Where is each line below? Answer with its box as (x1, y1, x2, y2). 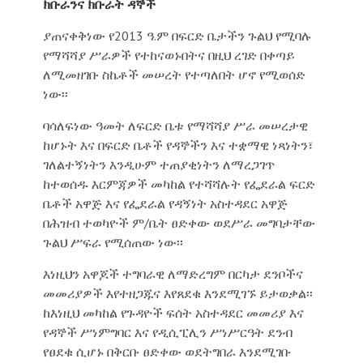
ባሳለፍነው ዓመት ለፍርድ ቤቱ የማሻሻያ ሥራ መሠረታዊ (42, 117, 308, 134)
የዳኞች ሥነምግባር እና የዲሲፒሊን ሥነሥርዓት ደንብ (42, 323, 293, 340)
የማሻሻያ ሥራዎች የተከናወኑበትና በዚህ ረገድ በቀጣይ (42, 46, 295, 63)
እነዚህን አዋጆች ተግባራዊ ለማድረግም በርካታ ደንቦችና (42, 265, 303, 282)
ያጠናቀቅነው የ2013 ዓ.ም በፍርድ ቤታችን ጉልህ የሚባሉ (42, 27, 312, 44)
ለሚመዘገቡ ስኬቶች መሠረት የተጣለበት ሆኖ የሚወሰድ (42, 66, 305, 83)
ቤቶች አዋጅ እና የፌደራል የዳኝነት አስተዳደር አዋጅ (42, 194, 288, 211)
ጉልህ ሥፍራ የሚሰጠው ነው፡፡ (42, 233, 183, 250)
